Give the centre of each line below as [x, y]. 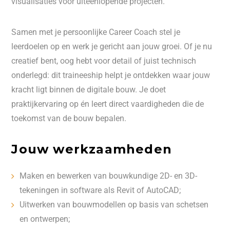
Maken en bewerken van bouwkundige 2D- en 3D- [109, 176]
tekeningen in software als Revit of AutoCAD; [100, 190]
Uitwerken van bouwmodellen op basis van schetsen [114, 205]
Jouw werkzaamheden [92, 149]
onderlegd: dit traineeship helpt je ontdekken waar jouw [111, 75]
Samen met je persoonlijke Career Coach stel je [96, 32]
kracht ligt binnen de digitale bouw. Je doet [89, 90]
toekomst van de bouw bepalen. [69, 118]
